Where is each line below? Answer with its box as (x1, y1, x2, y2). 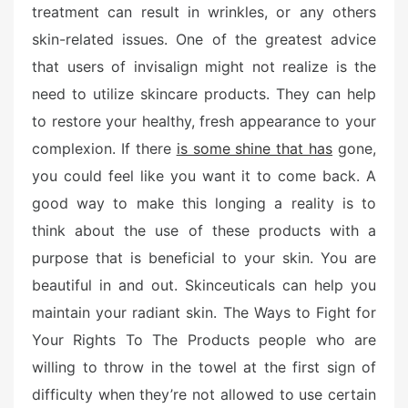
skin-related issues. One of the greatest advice (32, 29, 376, 48)
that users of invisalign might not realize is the (32, 56, 376, 76)
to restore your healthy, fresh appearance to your (32, 111, 376, 130)
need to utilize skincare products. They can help (32, 84, 376, 103)
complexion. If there (32, 138, 177, 158)
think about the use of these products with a (32, 220, 376, 240)
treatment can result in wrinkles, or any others (32, 2, 376, 21)
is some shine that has (176, 138, 333, 158)
